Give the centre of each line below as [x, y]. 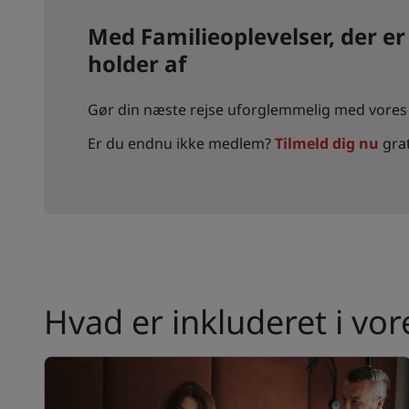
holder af [137, 64]
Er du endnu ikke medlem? [181, 144]
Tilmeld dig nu [327, 144]
